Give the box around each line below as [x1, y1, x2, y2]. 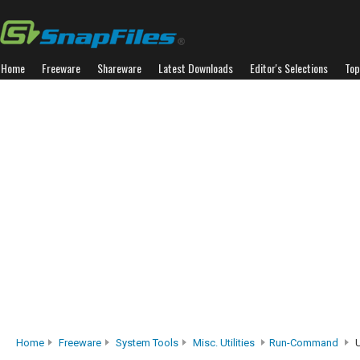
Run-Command [269, 337, 338, 349]
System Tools [116, 337, 178, 349]
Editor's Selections [250, 59, 328, 76]
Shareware [97, 59, 141, 76]
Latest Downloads [158, 59, 233, 76]
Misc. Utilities [193, 337, 255, 349]
